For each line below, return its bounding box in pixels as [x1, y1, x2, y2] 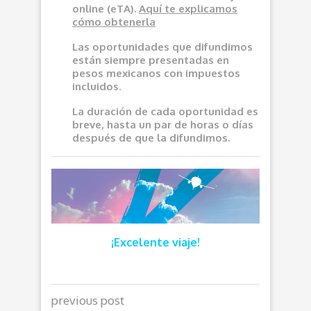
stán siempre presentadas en [78, 53, 229, 67]
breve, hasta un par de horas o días [72, 118, 253, 131]
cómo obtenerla [72, 15, 155, 28]
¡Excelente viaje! [111, 235, 200, 250]
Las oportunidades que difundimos [72, 40, 253, 53]
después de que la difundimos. [72, 131, 230, 144]
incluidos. [72, 80, 121, 93]
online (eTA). [72, 2, 139, 15]
